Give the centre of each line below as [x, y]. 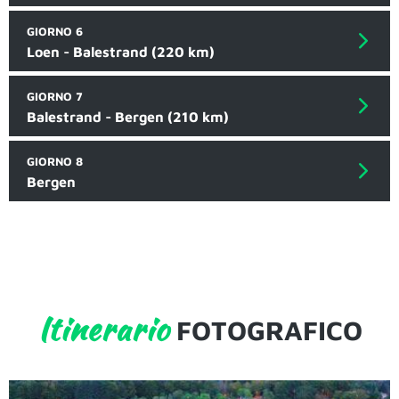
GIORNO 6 [55, 32]
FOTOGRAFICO [265, 330]
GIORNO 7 [55, 97]
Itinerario [103, 329]
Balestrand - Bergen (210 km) [128, 117]
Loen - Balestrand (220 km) [121, 52]
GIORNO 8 [55, 162]
